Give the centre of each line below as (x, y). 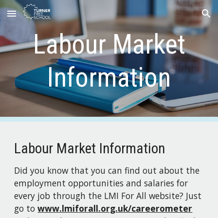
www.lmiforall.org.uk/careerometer (115, 208)
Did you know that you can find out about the (107, 170)
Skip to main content (42, 18)
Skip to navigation (180, 18)
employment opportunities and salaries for (101, 183)
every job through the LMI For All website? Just (108, 196)
